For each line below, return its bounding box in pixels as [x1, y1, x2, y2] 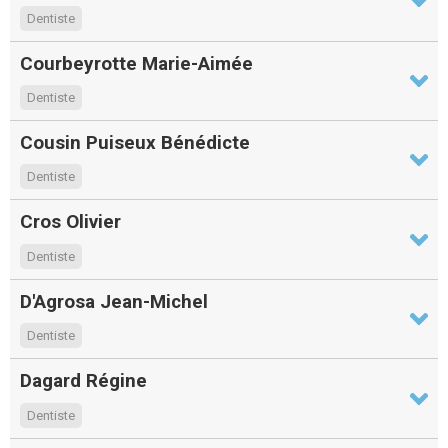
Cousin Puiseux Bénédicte [20, 131, 250, 155]
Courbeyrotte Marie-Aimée [20, 51, 253, 75]
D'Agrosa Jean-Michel [20, 289, 208, 313]
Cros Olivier [20, 210, 121, 234]
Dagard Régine [20, 369, 147, 393]
